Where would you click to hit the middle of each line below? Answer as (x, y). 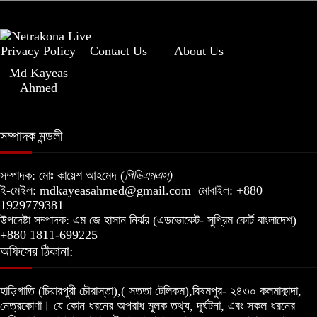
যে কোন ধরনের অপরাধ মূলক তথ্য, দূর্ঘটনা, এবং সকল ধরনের (174, 306)
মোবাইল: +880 (227, 190)
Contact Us (119, 51)
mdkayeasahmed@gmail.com (115, 190)
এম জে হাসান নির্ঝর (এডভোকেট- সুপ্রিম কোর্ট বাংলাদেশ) (185, 220)
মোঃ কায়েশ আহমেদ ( (80, 175)
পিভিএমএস (146, 175)
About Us (199, 51)
